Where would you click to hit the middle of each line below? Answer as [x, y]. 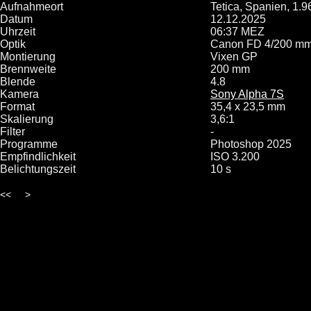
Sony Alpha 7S [247, 94]
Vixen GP [234, 57]
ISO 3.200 [235, 157]
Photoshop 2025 [251, 144]
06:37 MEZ [237, 32]
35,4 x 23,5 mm [248, 107]
